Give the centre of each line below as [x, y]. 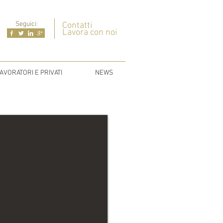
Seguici [26, 24]
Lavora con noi [90, 33]
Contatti [77, 26]
